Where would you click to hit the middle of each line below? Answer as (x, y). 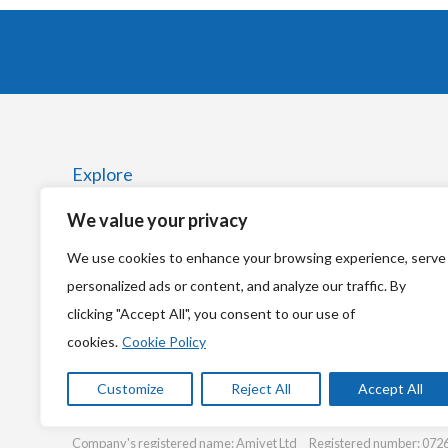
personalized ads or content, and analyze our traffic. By (236, 285)
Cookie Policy (164, 341)
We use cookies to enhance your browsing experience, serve (256, 257)
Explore (102, 174)
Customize (130, 388)
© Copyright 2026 (122, 408)
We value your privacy (157, 220)
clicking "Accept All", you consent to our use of (211, 313)
